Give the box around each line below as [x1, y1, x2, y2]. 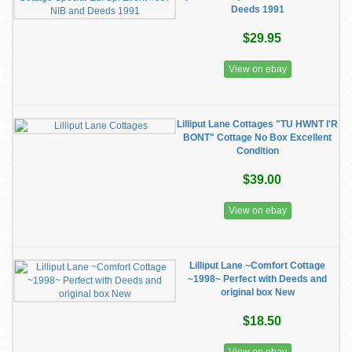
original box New [220, 287, 295, 298]
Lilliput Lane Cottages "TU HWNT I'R [177, 119, 338, 130]
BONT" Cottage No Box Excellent [183, 132, 332, 143]
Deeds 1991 [230, 4, 284, 15]
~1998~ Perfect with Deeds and [188, 273, 327, 284]
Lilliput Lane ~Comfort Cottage [189, 260, 325, 271]
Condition [236, 145, 279, 156]
